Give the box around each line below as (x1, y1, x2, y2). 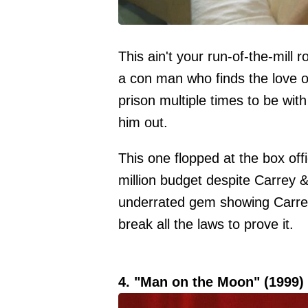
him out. (118, 115, 168, 130)
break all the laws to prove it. (118, 217, 294, 232)
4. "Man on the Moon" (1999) (118, 274, 304, 289)
